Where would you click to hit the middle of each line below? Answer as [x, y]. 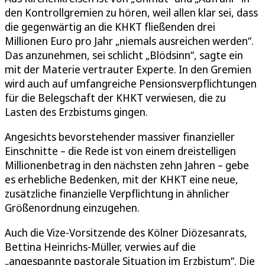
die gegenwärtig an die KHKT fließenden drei [110, 26]
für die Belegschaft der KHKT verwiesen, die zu [115, 97]
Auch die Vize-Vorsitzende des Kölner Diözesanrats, [126, 232]
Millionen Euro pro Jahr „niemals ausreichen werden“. [129, 41]
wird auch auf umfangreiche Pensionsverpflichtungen [131, 83]
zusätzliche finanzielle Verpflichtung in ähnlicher [117, 193]
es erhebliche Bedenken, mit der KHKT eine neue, [122, 179]
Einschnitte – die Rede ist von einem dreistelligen [120, 151]
